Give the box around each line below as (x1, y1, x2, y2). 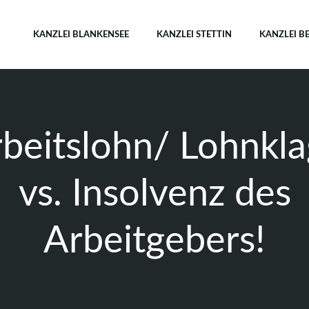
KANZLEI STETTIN (157, 30, 232, 39)
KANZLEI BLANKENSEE (33, 30, 129, 39)
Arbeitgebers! (43, 223, 266, 260)
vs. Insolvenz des (18, 176, 291, 213)
